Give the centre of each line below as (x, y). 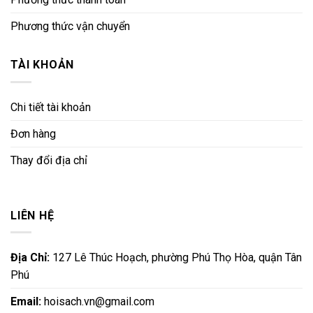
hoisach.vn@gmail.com (99, 302)
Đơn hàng (33, 133)
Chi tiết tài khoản (51, 107)
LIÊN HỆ (32, 215)
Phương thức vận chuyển (70, 27)
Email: (27, 302)
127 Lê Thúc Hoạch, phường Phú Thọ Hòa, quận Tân (177, 258)
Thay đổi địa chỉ (49, 160)
